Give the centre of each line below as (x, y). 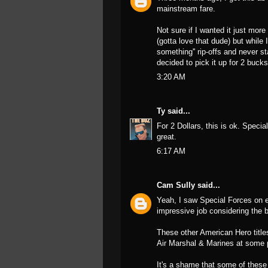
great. (167, 136)
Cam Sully (176, 185)
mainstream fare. (186, 8)
